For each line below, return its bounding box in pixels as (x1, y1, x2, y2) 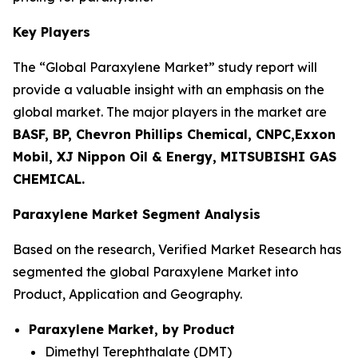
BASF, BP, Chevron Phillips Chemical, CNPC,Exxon (13, 126, 336, 143)
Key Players (13, 24, 90, 41)
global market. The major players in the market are (13, 104, 327, 121)
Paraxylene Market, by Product (29, 321, 235, 338)
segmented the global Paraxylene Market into (13, 264, 298, 280)
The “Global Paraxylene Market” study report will (13, 59, 317, 76)
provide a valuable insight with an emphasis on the (13, 82, 324, 98)
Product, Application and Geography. (13, 286, 242, 303)
